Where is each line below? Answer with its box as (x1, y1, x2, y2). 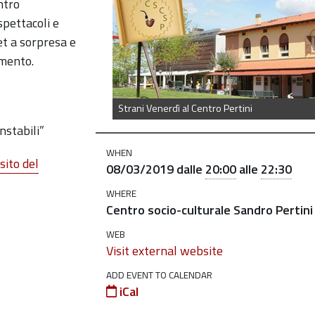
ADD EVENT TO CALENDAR (105, 268, 212, 283)
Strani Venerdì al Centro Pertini (118, 101, 253, 117)
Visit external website (105, 241, 223, 260)
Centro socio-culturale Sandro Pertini (105, 200, 313, 219)
